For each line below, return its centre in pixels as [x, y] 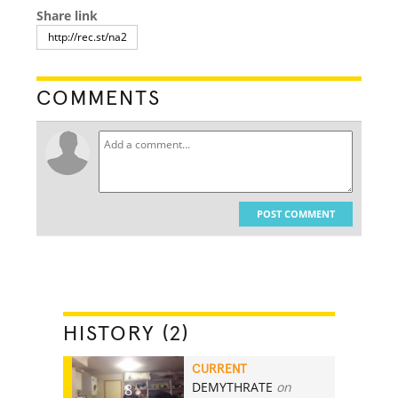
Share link [68, 15]
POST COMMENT [295, 213]
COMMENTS [99, 98]
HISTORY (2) [127, 334]
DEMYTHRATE [233, 386]
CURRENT [220, 369]
